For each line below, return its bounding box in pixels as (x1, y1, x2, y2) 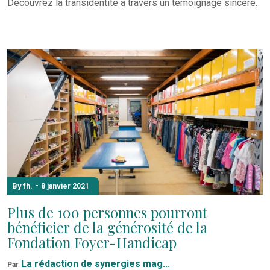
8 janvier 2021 (41, 181, 89, 190)
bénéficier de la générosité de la (7, 218, 207, 237)
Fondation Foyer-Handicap (7, 233, 177, 252)
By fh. (12, 181, 33, 190)
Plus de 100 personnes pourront (7, 202, 207, 222)
